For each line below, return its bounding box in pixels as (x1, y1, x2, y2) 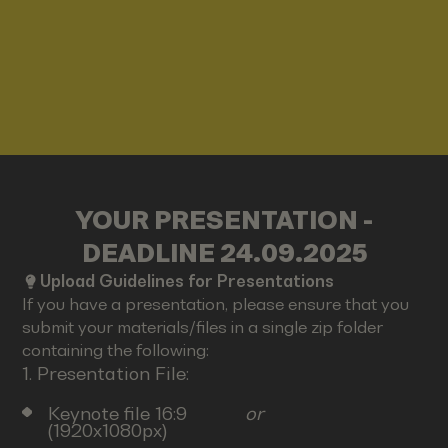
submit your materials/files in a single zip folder (22, 318, 384, 338)
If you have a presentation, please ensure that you (22, 295, 410, 315)
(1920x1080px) (47, 420, 167, 442)
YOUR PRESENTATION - (75, 206, 373, 235)
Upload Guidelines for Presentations (40, 272, 335, 292)
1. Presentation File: (22, 363, 190, 385)
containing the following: (22, 341, 210, 361)
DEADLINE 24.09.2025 (81, 239, 367, 268)
